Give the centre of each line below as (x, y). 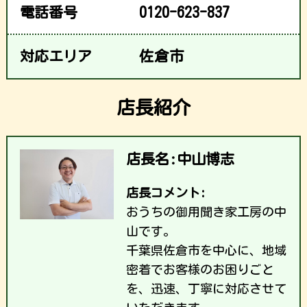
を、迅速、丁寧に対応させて (206, 288)
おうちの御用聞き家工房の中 (206, 211)
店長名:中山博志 (180, 159)
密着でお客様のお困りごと (200, 269)
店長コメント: (165, 192)
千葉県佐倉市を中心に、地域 (206, 250)
